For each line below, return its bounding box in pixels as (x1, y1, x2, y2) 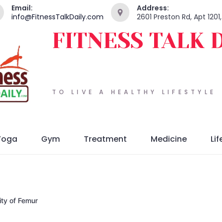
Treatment (84, 133, 127, 145)
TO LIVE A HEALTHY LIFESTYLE (52, 87, 216, 96)
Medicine (151, 133, 187, 145)
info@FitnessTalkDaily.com (11, 12, 104, 22)
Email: (11, 3, 33, 13)
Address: (137, 3, 169, 13)
